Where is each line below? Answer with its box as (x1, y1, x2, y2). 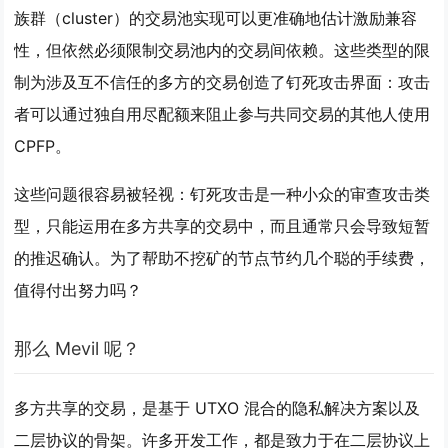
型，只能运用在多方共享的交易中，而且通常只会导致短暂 (14, 216, 431, 236)
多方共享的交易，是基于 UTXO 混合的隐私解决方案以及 (14, 398, 421, 418)
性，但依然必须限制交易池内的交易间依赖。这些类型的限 (14, 40, 431, 60)
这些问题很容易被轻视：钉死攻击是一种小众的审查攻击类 (14, 184, 431, 204)
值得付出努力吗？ (14, 280, 143, 300)
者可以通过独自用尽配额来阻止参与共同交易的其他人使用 (14, 104, 431, 124)
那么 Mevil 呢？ (14, 338, 141, 359)
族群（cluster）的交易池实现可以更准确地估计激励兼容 (14, 8, 418, 28)
